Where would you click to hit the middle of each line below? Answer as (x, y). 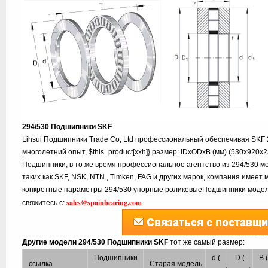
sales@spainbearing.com (104, 202)
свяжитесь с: (45, 203)
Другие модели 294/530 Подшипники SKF (96, 242)
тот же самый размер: (208, 242)
